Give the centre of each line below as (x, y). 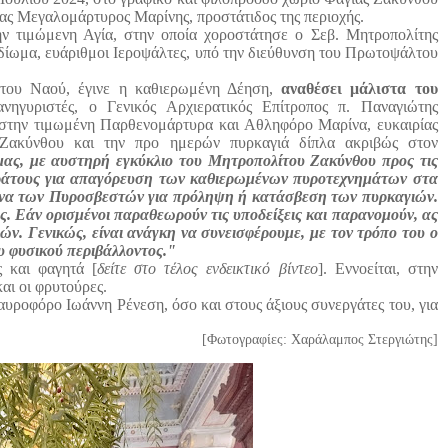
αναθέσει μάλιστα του (359, 89)
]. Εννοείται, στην (377, 269)
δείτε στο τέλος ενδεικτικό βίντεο (207, 269)
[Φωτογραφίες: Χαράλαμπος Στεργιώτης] (319, 340)
